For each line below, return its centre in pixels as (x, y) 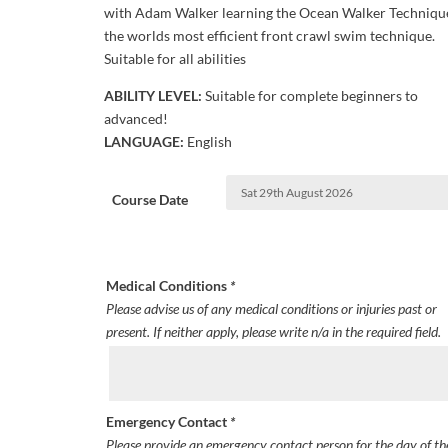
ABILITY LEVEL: (152, 96)
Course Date (150, 199)
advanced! (135, 119)
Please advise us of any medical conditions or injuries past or (271, 308)
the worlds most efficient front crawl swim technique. (269, 36)
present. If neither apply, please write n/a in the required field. (273, 331)
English (207, 142)
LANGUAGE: (143, 142)
